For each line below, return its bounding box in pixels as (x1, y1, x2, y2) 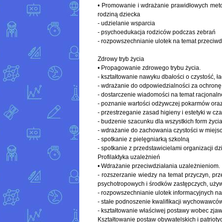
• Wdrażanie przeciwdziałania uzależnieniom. (98, 163, 220, 170)
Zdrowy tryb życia (98, 55, 144, 63)
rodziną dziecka (98, 11, 140, 18)
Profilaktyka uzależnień (98, 154, 160, 161)
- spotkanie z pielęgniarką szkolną (98, 136, 189, 143)
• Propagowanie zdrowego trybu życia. (98, 64, 201, 72)
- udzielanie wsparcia (98, 20, 155, 27)
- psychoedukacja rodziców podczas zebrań (98, 29, 216, 36)
